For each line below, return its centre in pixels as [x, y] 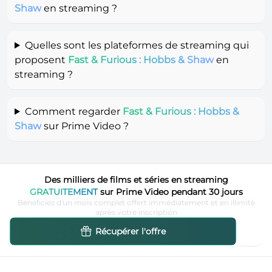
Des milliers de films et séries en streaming [136, 179]
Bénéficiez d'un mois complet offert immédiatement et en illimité [136, 202]
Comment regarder [73, 111]
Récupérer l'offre [131, 231]
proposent [41, 59]
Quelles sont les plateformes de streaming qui [137, 45]
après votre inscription [136, 212]
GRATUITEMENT [63, 192]
